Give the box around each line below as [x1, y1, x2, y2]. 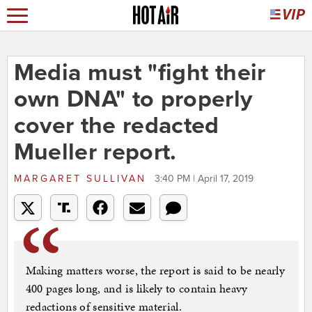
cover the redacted [13, 111, 219, 141]
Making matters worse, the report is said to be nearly [25, 262, 286, 279]
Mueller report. [13, 138, 177, 167]
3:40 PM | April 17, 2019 [154, 173, 253, 185]
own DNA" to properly [13, 85, 253, 114]
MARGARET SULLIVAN [13, 173, 151, 185]
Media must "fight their [13, 58, 266, 88]
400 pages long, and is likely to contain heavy [25, 280, 248, 297]
